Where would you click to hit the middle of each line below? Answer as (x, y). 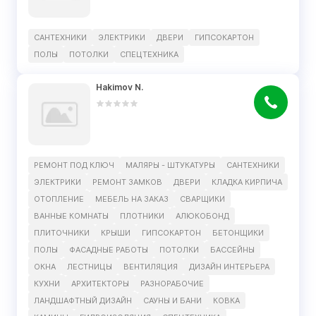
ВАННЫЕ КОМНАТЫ (71, 216)
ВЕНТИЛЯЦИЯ (151, 267)
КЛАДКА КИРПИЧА (247, 182)
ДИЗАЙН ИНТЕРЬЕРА (229, 267)
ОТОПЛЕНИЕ (59, 199)
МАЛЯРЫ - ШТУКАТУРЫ (170, 165)
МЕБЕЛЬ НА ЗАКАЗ (132, 199)
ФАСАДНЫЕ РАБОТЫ (109, 250)
